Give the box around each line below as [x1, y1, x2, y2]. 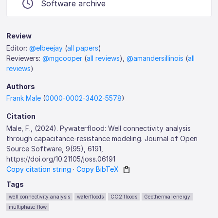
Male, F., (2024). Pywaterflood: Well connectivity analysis [6, 124, 191, 132]
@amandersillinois [127, 54, 184, 62]
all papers [67, 43, 99, 52]
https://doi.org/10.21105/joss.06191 [6, 154, 116, 163]
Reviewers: [6, 54, 43, 62]
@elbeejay [29, 43, 63, 52]
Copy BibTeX [76, 164, 119, 173]
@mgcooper [42, 54, 83, 62]
